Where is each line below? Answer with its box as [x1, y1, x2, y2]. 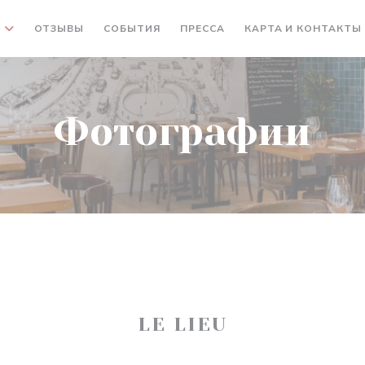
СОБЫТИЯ [103, 22, 161, 35]
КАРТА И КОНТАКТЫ [244, 22, 363, 35]
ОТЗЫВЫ [34, 22, 85, 35]
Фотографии [54, 109, 311, 155]
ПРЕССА [179, 22, 225, 35]
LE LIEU [138, 313, 227, 336]
